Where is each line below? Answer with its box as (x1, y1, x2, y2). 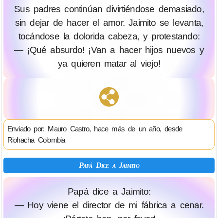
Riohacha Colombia (7, 135, 65, 144)
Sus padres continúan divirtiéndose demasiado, (14, 4, 204, 15)
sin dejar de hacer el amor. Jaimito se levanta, (15, 18, 203, 28)
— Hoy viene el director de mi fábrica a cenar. (14, 200, 204, 211)
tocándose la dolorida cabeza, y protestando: (18, 31, 200, 42)
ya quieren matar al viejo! (57, 58, 161, 69)
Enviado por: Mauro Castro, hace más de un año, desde (7, 124, 182, 133)
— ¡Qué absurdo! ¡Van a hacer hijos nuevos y (14, 45, 204, 55)
